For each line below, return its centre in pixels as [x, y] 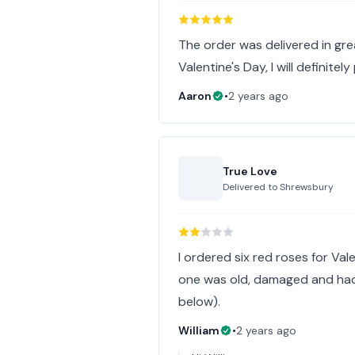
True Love [250, 171]
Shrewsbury [307, 187]
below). [200, 302]
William [199, 330]
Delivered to [252, 187]
